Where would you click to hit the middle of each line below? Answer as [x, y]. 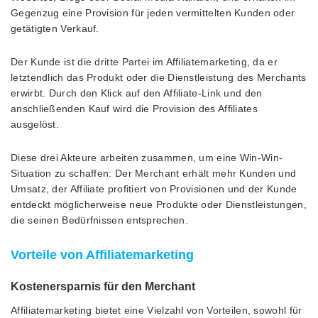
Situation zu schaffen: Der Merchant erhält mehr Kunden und [154, 173]
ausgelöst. [35, 124]
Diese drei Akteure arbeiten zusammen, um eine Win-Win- [147, 157]
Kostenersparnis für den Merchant [103, 286]
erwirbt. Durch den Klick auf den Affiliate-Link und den [137, 93]
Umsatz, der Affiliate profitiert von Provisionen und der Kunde [154, 188]
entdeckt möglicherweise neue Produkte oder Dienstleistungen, [159, 204]
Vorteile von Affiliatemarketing [102, 254]
